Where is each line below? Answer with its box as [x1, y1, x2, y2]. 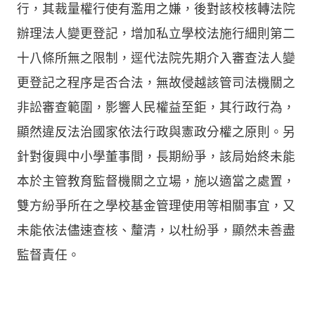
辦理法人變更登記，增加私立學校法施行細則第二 [17, 26, 295, 41]
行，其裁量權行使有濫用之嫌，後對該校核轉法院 [17, 1, 295, 16]
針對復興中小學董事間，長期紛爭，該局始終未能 [17, 149, 295, 164]
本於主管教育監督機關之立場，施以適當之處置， [17, 174, 295, 188]
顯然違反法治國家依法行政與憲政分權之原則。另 [17, 124, 295, 139]
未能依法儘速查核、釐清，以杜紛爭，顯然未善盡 [17, 223, 295, 238]
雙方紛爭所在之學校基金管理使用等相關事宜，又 [17, 198, 295, 213]
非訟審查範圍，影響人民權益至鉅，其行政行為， [17, 100, 295, 115]
